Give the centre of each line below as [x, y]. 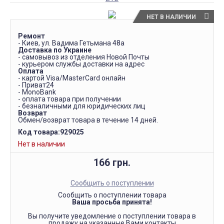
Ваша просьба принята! [112, 202]
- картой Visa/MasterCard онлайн [72, 78]
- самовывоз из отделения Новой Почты [84, 57]
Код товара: [39, 132]
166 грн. [112, 163]
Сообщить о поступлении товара [112, 195]
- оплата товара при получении [69, 99]
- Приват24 [36, 85]
